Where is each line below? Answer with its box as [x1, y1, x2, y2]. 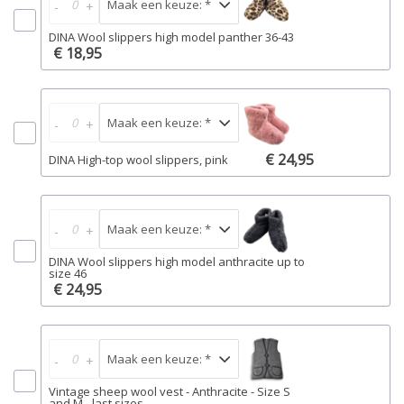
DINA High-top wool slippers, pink [49, 151, 228, 168]
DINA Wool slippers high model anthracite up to [49, 253, 305, 270]
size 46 [49, 265, 87, 281]
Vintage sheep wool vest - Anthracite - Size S [49, 383, 290, 399]
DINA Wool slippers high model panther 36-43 [49, 29, 294, 45]
